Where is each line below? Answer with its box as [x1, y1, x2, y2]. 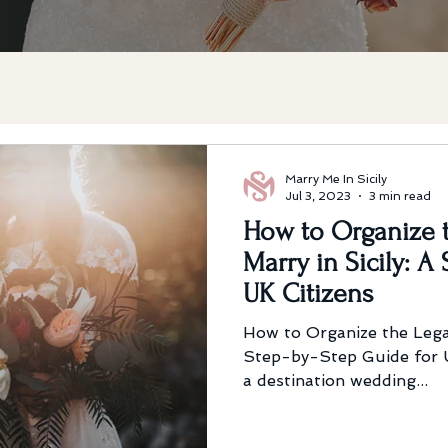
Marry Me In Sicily [285, 172, 387, 186]
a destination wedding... [243, 371, 428, 390]
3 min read [369, 188, 431, 203]
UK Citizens [243, 278, 374, 309]
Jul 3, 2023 [285, 188, 351, 203]
